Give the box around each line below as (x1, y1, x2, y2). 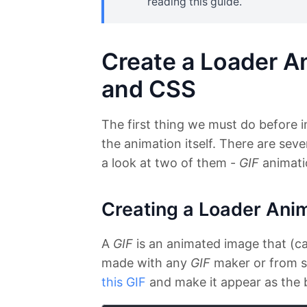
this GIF (101, 275, 146, 290)
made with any (101, 256, 191, 271)
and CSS (101, 75, 196, 103)
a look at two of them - (101, 156, 239, 171)
